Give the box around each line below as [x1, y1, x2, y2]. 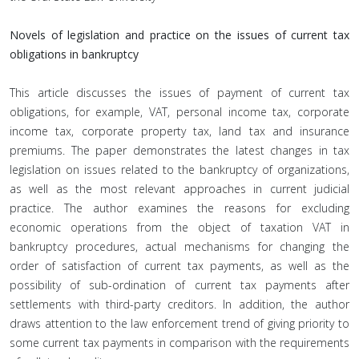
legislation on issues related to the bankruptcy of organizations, [10, 162, 349, 177]
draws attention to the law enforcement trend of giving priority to [10, 316, 349, 331]
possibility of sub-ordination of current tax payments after [10, 277, 349, 292]
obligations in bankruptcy [10, 46, 139, 62]
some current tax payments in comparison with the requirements [10, 335, 349, 350]
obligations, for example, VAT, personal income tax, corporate [10, 104, 349, 119]
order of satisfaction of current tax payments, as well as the [10, 258, 349, 273]
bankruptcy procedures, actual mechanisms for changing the [10, 239, 349, 254]
